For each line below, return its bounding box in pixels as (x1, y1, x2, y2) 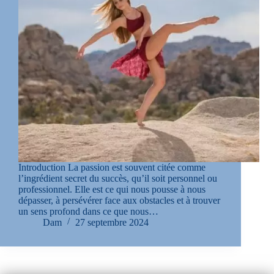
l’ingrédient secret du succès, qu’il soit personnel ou (18, 173, 217, 184)
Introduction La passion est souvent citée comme (18, 162, 206, 173)
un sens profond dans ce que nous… (18, 206, 158, 217)
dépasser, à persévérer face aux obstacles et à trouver (18, 195, 220, 206)
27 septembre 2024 (75, 217, 149, 228)
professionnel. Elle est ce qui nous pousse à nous (18, 184, 206, 195)
